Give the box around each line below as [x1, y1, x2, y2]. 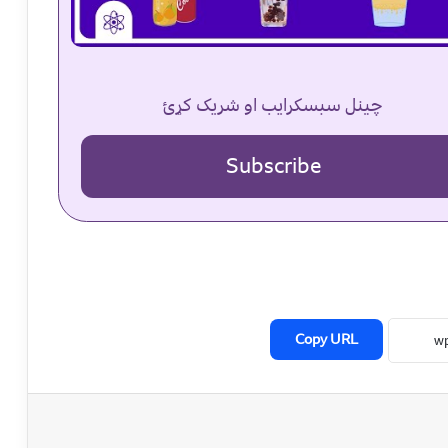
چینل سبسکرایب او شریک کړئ [163, 90, 383, 119]
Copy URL [294, 328, 358, 352]
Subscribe [225, 150, 321, 184]
